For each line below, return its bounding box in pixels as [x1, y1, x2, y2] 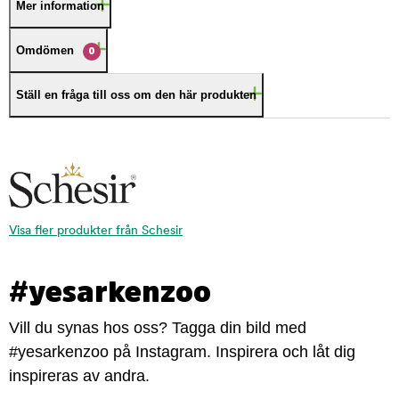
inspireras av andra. [9, 367, 150, 386]
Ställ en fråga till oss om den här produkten [16, 88, 256, 102]
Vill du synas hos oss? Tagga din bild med [9, 319, 306, 338]
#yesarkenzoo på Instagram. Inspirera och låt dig [9, 343, 355, 362]
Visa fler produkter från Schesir [9, 224, 183, 239]
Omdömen [16, 44, 74, 57]
